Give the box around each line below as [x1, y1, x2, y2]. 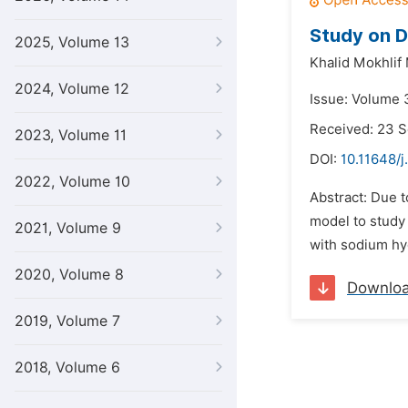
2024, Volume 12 [15, 80, 129, 97]
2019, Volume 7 [15, 312, 120, 330]
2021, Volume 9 [15, 219, 121, 237]
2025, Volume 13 [15, 34, 129, 51]
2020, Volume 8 [15, 266, 124, 283]
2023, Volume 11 [15, 127, 127, 144]
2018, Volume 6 [15, 359, 120, 376]
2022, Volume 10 [15, 173, 130, 190]
